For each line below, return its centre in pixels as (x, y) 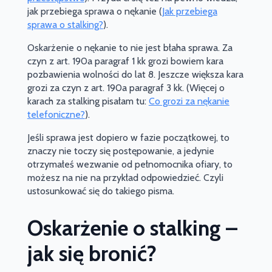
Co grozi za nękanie (189, 101)
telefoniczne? (56, 114)
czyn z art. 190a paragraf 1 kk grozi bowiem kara (125, 61)
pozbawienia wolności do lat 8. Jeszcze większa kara (135, 74)
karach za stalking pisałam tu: (88, 101)
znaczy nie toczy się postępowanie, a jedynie (121, 151)
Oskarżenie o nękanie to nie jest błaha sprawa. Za (130, 48)
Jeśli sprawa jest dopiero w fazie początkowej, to (128, 138)
